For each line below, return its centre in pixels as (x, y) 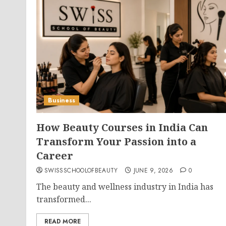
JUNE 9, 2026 (153, 171)
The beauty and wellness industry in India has (125, 187)
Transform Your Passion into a (116, 142)
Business (62, 100)
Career (55, 156)
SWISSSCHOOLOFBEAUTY (81, 171)
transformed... (64, 199)
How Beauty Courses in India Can (122, 127)
